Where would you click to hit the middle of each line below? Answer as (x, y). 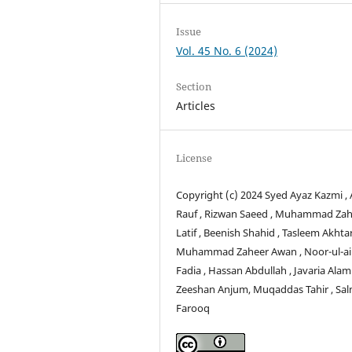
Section (194, 86)
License (194, 158)
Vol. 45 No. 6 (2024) (227, 50)
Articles (196, 105)
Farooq (193, 308)
